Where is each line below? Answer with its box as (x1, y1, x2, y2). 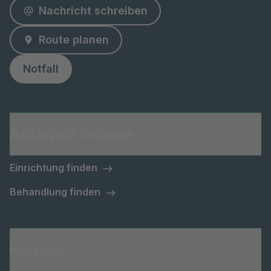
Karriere (10, 241, 66, 259)
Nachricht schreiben (39, 4, 148, 18)
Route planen (39, 33, 109, 47)
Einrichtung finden (10, 162, 97, 174)
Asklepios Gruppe (10, 125, 133, 143)
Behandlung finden (10, 186, 100, 198)
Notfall (23, 62, 59, 76)
